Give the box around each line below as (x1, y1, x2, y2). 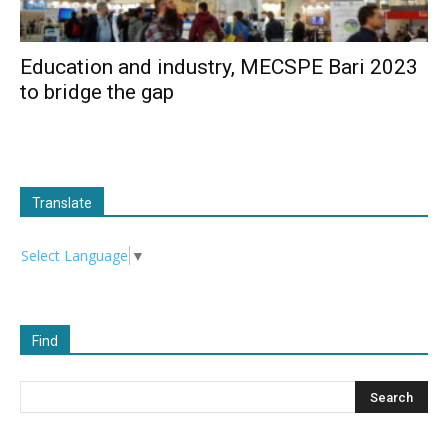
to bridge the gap (20, 80, 174, 105)
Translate (32, 195, 92, 212)
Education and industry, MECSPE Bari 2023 (20, 55, 418, 80)
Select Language (21, 246, 128, 266)
